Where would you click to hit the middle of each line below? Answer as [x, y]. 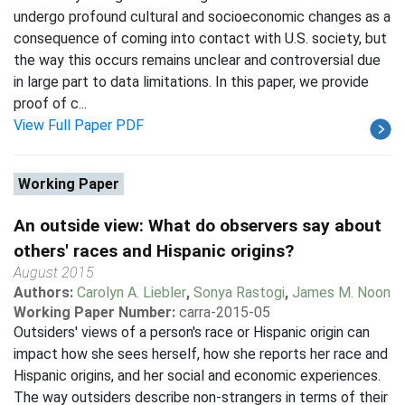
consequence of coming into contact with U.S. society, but [200, 38]
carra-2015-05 [225, 312]
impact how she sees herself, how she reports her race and [201, 354]
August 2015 [54, 273]
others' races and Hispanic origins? [154, 251]
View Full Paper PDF [79, 125]
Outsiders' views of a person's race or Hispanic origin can [192, 332]
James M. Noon [341, 292]
